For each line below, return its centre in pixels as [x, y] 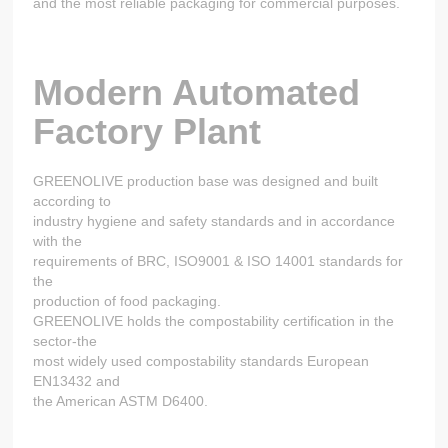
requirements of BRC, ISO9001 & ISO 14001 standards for [218, 261]
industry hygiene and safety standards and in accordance [214, 221]
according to [72, 201]
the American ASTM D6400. [121, 401]
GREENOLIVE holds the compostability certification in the [214, 321]
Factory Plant [147, 132]
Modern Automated [197, 93]
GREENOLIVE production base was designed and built [206, 181]
